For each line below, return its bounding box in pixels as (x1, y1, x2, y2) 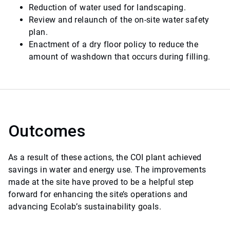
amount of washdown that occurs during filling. (29, 52, 210, 62)
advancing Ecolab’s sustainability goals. (8, 202, 161, 212)
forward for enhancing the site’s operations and (8, 189, 188, 200)
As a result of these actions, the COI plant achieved (8, 152, 202, 163)
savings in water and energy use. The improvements (8, 165, 206, 175)
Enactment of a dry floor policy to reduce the (29, 40, 198, 50)
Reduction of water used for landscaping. (29, 3, 186, 13)
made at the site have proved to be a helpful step (8, 177, 194, 187)
